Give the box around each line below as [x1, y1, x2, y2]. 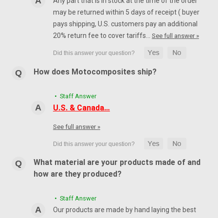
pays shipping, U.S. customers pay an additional [53, 19, 198, 28]
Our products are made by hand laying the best [53, 206, 196, 214]
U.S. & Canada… [53, 103, 110, 112]
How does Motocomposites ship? [33, 67, 157, 76]
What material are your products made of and [33, 158, 200, 167]
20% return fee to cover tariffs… [53, 31, 152, 39]
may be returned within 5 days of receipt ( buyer [53, 8, 200, 16]
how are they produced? [33, 169, 122, 179]
